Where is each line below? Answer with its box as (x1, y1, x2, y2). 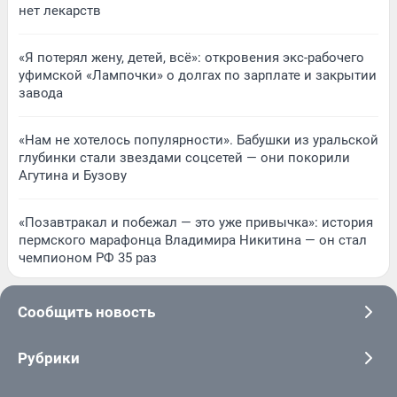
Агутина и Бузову (19, 167, 127, 183)
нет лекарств (19, 2, 101, 19)
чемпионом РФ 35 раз (19, 249, 157, 266)
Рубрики (18, 348, 80, 367)
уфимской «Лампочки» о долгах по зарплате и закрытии (19, 66, 377, 83)
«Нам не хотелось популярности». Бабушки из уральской (19, 131, 378, 148)
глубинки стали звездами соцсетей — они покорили (19, 149, 350, 166)
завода (19, 84, 63, 101)
